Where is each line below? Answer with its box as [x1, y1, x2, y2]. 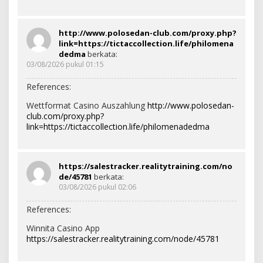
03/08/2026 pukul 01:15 [26, 59, 104, 70]
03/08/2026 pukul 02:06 [59, 182, 136, 193]
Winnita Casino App [26, 222, 100, 234]
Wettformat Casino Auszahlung [26, 100, 147, 112]
